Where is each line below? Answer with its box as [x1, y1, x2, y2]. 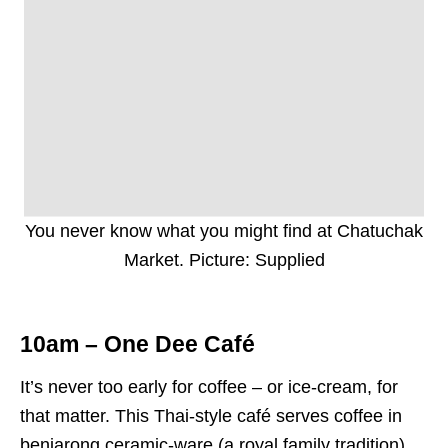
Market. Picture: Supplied [123, 250, 325, 271]
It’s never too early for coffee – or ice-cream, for [20, 377, 398, 398]
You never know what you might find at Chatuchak [25, 221, 423, 242]
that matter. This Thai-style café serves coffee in [20, 406, 402, 427]
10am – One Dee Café [20, 332, 255, 358]
